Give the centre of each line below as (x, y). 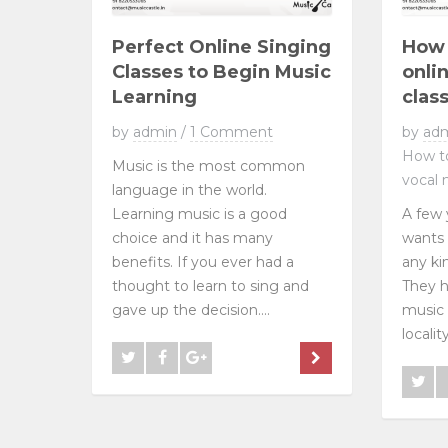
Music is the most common (208, 165)
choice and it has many (192, 237)
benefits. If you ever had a (203, 261)
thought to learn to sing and (210, 285)
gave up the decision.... (191, 309)
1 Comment (231, 131)
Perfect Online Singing (221, 46)
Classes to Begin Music (221, 71)
